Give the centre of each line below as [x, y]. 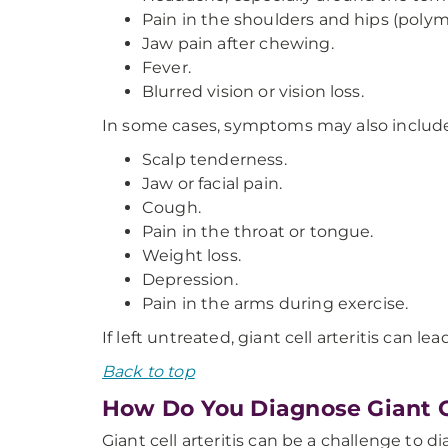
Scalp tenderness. [214, 159]
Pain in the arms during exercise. [275, 303]
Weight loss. [191, 255]
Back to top [148, 371]
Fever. [166, 67]
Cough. [171, 207]
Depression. [190, 279]
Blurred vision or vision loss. [253, 91]
